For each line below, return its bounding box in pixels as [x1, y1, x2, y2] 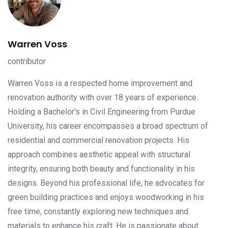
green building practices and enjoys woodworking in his [8, 192, 204, 203]
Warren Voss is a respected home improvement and [8, 78, 192, 89]
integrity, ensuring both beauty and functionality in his [8, 164, 195, 174]
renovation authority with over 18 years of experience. [8, 93, 198, 103]
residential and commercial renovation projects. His [8, 135, 189, 146]
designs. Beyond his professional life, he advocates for [8, 178, 205, 188]
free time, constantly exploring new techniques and [8, 207, 188, 217]
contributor [8, 56, 46, 67]
